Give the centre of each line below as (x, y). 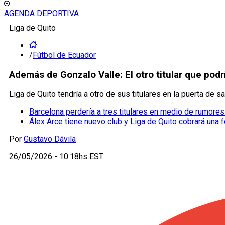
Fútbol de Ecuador (64, 55)
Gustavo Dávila (50, 139)
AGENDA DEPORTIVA (41, 13)
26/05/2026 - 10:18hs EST (56, 157)
